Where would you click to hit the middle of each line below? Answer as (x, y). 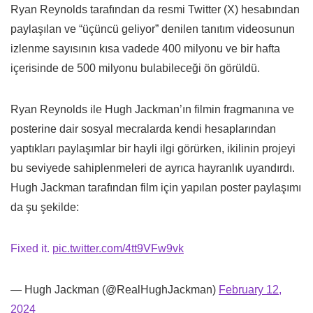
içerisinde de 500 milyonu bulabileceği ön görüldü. (135, 68)
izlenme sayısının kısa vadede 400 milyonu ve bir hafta (145, 49)
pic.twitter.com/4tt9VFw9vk (118, 249)
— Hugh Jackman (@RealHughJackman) (115, 290)
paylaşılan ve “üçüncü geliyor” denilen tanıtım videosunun (153, 29)
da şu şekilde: (45, 208)
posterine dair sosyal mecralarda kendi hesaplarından (143, 129)
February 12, (250, 290)
